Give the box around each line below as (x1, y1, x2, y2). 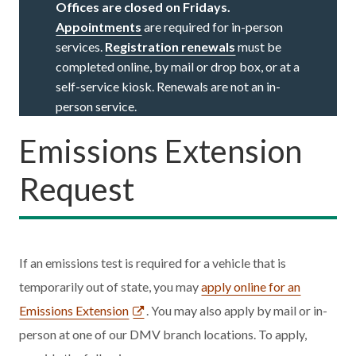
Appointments (56, 18, 142, 34)
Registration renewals (105, 38, 236, 54)
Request (19, 169, 135, 208)
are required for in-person (141, 18, 284, 34)
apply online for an (201, 278, 301, 294)
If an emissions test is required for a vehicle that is (19, 254, 287, 270)
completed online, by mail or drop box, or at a (56, 58, 300, 74)
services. (56, 38, 106, 54)
